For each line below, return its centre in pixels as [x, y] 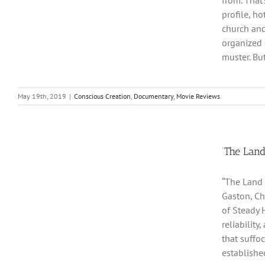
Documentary [153, 96]
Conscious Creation [102, 96]
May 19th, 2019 [42, 96]
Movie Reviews [198, 96]
